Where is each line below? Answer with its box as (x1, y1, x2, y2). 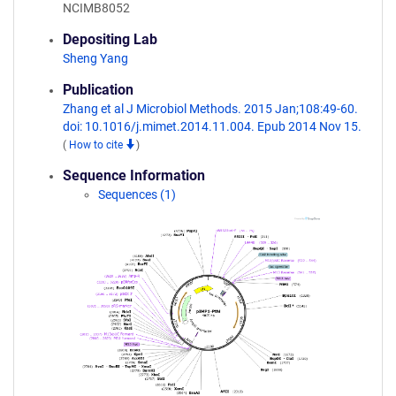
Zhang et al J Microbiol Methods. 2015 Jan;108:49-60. (63, 102, 358, 116)
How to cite (69, 139, 126, 151)
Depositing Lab (63, 31, 157, 48)
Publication (63, 81, 133, 98)
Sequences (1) (98, 187, 176, 202)
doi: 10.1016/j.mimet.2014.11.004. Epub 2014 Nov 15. (63, 119, 362, 133)
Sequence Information (63, 167, 205, 184)
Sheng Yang (63, 51, 128, 65)
